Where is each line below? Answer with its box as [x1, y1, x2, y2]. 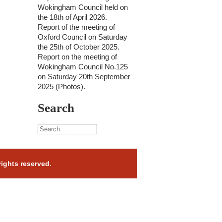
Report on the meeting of [38, 53, 117, 61]
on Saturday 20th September [38, 72, 130, 81]
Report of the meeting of [38, 23, 115, 31]
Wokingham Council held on [38, 3, 128, 11]
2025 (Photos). [38, 82, 85, 91]
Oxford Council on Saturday [38, 33, 127, 41]
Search [38, 101, 74, 114]
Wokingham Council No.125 [38, 62, 128, 71]
